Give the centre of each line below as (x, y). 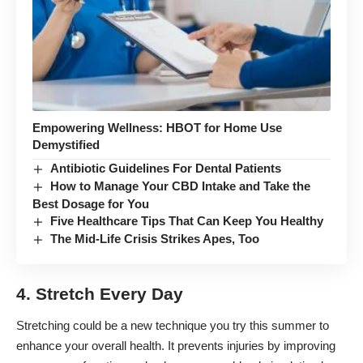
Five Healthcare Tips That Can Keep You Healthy (187, 221)
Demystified (66, 145)
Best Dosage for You (91, 204)
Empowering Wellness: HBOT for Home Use (157, 128)
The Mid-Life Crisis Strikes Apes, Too (155, 239)
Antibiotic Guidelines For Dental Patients (166, 169)
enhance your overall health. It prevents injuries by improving (176, 346)
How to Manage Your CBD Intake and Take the (181, 186)
